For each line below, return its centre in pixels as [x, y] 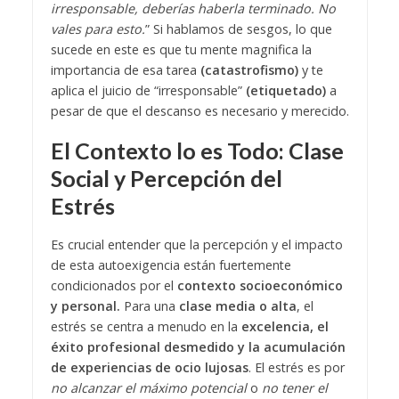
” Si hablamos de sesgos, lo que [238, 28]
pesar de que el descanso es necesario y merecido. [199, 110]
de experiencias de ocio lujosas [149, 367]
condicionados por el [114, 285]
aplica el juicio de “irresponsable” [148, 90]
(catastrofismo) [249, 69]
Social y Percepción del [166, 178]
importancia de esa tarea [123, 69]
